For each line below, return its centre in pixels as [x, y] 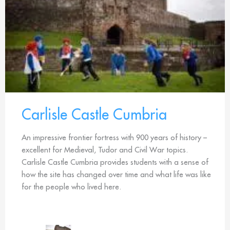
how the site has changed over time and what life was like [116, 174]
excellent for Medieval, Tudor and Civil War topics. [105, 149]
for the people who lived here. [71, 186]
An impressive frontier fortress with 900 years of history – [114, 137]
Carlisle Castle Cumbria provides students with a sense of [115, 162]
